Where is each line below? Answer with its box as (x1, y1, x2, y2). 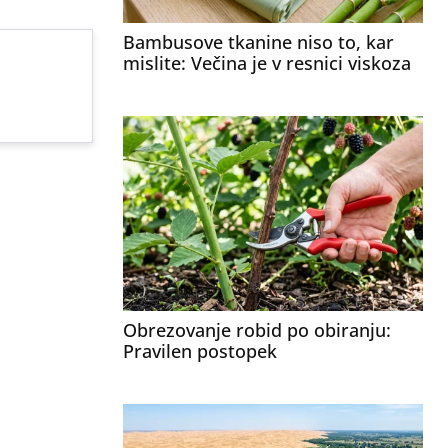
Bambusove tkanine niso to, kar (122, 30, 394, 54)
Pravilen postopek (122, 339, 277, 363)
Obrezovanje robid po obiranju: (122, 318, 391, 342)
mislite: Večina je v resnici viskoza (122, 51, 411, 75)
